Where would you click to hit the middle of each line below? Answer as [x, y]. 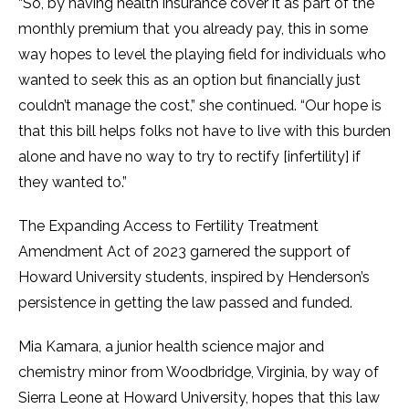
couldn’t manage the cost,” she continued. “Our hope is [200, 105]
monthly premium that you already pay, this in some [193, 29]
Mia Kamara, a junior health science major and [171, 346]
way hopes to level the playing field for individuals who [202, 54]
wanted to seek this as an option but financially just [189, 80]
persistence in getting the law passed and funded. [185, 303]
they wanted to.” [73, 182]
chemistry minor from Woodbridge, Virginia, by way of [199, 372]
